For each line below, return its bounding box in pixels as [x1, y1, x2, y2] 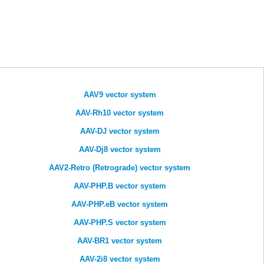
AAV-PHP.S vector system [73, 218, 166, 227]
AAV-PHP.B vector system [73, 181, 166, 191]
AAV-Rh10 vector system [75, 108, 164, 118]
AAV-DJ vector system [80, 127, 160, 136]
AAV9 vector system [83, 90, 156, 100]
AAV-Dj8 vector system [78, 145, 161, 154]
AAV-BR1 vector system [77, 236, 162, 246]
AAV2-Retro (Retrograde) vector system [49, 163, 190, 173]
